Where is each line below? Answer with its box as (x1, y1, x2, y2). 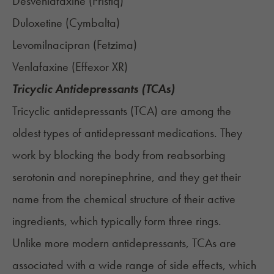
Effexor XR (75, 59, 124, 75)
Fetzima (97, 37, 133, 53)
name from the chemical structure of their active (12, 191, 235, 207)
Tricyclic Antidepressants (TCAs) (12, 81, 175, 97)
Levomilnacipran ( (12, 37, 97, 53)
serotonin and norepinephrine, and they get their (12, 169, 241, 185)
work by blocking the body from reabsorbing (12, 147, 226, 163)
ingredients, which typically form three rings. (12, 213, 224, 229)
